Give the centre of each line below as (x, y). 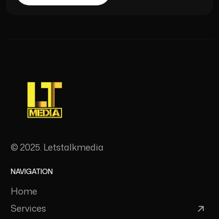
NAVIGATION (32, 172)
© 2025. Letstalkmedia (57, 147)
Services (28, 208)
